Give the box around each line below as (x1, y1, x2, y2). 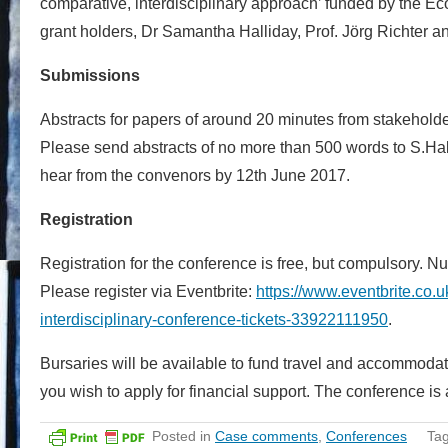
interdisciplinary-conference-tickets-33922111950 (40, 310, 388, 328)
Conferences (326, 427, 407, 444)
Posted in (152, 427, 215, 444)
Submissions (40, 66, 140, 84)
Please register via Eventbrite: (40, 282, 256, 300)
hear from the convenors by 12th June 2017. (40, 166, 350, 184)
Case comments (215, 427, 318, 444)
